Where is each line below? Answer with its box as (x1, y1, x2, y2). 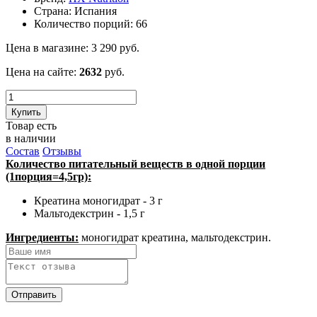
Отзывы (42, 144, 81, 157)
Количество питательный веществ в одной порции (6, 157, 265, 170)
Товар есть (6, 119, 57, 132)
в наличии (6, 132, 56, 144)
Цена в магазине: (6, 41, 88, 54)
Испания (71, 4, 117, 17)
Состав (6, 144, 40, 157)
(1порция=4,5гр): (6, 170, 91, 183)
